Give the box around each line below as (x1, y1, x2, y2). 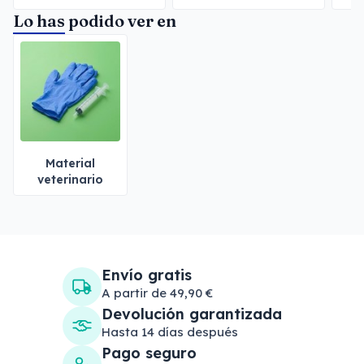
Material (45, 156, 95, 171)
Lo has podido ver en (13, 11, 176, 31)
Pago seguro (102, 344, 197, 362)
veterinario (37, 172, 103, 187)
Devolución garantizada (102, 305, 282, 323)
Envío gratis (102, 266, 192, 284)
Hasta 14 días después (102, 324, 238, 340)
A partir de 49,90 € (102, 285, 213, 301)
